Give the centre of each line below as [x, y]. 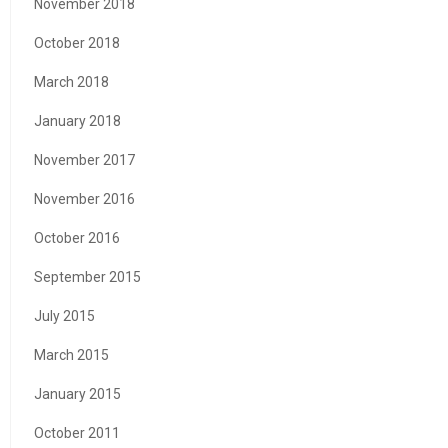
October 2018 [77, 42]
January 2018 [77, 120]
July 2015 [64, 315]
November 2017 [84, 159]
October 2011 [77, 432]
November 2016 [84, 198]
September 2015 [87, 276]
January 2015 [77, 393]
